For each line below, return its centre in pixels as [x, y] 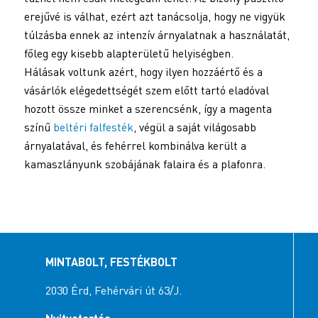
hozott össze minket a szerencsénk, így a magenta [148, 109]
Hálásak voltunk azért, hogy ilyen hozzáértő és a [143, 72]
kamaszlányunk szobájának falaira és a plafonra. [144, 164]
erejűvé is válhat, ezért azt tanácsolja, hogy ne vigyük [154, 17]
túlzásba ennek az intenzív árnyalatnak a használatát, [157, 35]
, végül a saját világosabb [194, 127]
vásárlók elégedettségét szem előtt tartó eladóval [146, 91]
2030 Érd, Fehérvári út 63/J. [113, 290]
